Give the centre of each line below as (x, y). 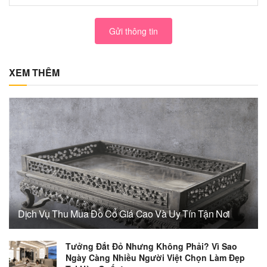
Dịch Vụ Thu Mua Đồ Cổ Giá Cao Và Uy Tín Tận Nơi (124, 213)
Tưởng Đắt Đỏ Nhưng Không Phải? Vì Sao (151, 246)
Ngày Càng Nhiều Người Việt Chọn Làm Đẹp (155, 257)
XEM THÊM (34, 72)
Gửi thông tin (133, 31)
